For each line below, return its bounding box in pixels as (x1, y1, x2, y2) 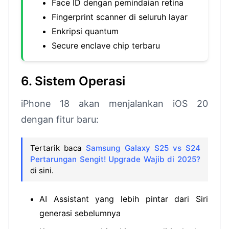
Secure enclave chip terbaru (52, 40, 160, 51)
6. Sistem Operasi (21, 74, 125, 88)
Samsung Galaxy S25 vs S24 (86, 143, 201, 153)
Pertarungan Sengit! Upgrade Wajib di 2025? (30, 154, 200, 164)
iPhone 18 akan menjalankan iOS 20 (21, 98, 208, 109)
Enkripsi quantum (52, 26, 119, 36)
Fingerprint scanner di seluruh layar (52, 12, 188, 22)
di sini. (30, 166, 54, 175)
